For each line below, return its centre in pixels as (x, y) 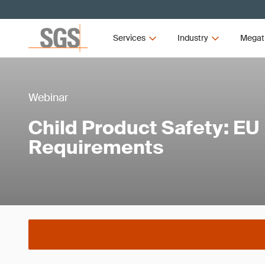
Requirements (96, 147)
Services (130, 38)
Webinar (48, 98)
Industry (193, 38)
